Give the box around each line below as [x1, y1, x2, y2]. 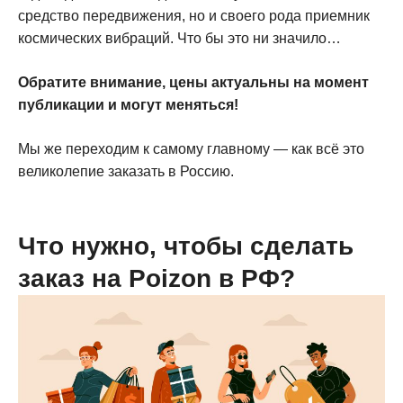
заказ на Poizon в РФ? [18, 264, 295, 293]
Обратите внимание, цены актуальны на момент [18, 75, 369, 91]
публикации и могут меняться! [18, 97, 238, 113]
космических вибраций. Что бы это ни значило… [18, 31, 341, 47]
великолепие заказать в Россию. [18, 164, 234, 180]
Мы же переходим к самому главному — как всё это [18, 141, 364, 157]
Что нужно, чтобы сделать [18, 232, 354, 261]
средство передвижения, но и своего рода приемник [18, 8, 370, 24]
